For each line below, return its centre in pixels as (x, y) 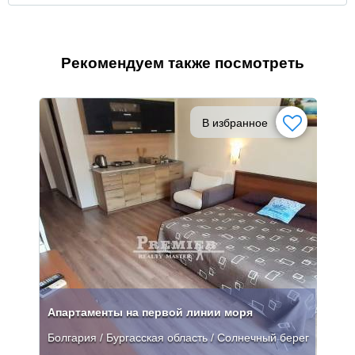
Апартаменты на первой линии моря (150, 312)
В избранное (235, 122)
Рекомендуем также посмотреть (182, 63)
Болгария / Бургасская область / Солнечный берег (178, 337)
